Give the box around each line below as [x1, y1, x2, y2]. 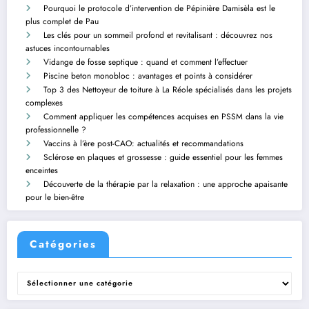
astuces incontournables [26, 42, 110, 55]
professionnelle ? [26, 123, 86, 137]
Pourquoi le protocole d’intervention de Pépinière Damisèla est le [43, 2, 275, 15]
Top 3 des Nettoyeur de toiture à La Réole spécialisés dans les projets [43, 83, 292, 97]
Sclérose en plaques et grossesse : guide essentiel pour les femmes [43, 151, 283, 164]
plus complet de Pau [26, 15, 99, 28]
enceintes [26, 164, 58, 177]
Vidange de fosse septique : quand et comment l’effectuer [43, 56, 248, 69]
